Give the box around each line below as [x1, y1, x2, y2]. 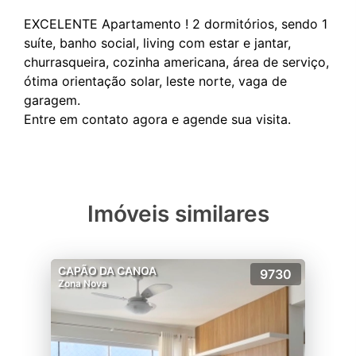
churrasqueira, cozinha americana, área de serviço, [24, 54, 329, 70]
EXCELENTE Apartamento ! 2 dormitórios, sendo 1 [24, 16, 327, 32]
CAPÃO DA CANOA [58, 264, 157, 277]
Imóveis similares [87, 200, 269, 227]
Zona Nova [58, 277, 107, 289]
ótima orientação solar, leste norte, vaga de [24, 73, 287, 89]
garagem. [24, 92, 80, 108]
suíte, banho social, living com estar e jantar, [24, 35, 291, 51]
